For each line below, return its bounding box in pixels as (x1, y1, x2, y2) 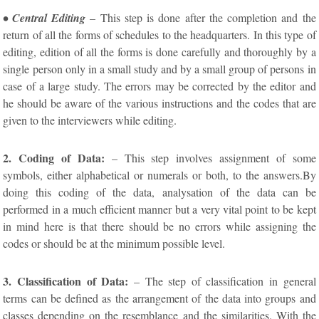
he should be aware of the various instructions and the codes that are (3, 95, 316, 110)
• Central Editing (3, 9, 85, 26)
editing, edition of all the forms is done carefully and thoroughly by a (3, 43, 316, 59)
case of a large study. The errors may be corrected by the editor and (3, 78, 316, 93)
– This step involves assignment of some (104, 150, 316, 165)
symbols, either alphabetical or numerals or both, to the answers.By (3, 167, 316, 182)
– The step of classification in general (128, 273, 316, 288)
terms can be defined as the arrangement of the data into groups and (3, 290, 316, 305)
